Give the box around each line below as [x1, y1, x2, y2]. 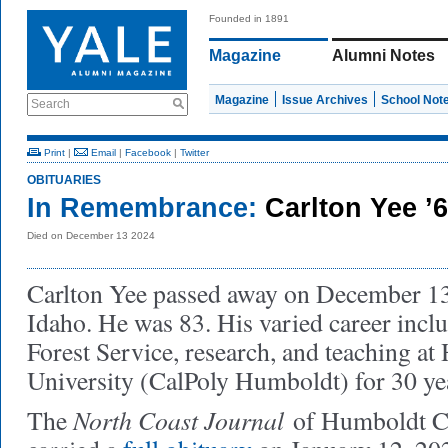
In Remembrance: [27, 193, 257, 223]
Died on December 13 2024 [27, 230, 155, 241]
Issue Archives [282, 93, 368, 107]
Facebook [125, 147, 171, 158]
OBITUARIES [27, 173, 101, 187]
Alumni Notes [332, 47, 435, 64]
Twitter [180, 147, 209, 158]
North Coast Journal [73, 402, 284, 437]
